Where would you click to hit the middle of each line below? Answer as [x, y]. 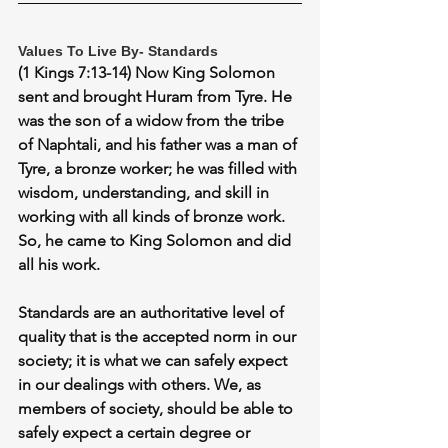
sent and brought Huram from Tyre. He [157, 97]
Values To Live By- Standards [118, 51]
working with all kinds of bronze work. [153, 217]
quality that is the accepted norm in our [159, 337]
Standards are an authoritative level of [153, 313]
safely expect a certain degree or [136, 433]
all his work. [59, 265]
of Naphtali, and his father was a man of [159, 145]
